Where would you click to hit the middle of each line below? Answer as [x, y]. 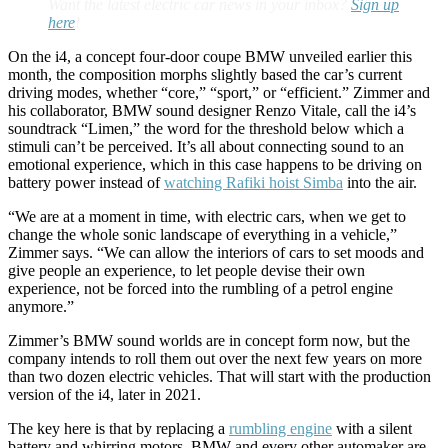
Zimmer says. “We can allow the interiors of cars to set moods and [216, 252]
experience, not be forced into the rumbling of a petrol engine [200, 288]
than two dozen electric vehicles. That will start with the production [219, 376]
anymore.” [41, 306]
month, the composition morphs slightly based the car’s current [205, 74]
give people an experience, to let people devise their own [186, 270]
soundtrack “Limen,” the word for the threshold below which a [206, 128]
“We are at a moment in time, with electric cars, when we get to [207, 216]
